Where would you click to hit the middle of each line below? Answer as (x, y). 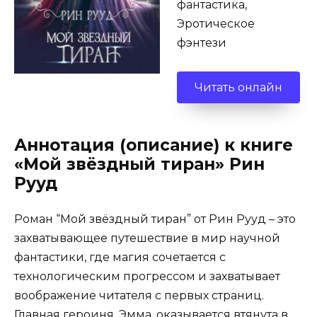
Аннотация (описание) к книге (154, 145)
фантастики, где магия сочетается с (120, 258)
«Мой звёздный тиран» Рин (139, 165)
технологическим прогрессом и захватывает (147, 277)
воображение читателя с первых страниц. (139, 296)
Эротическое (216, 24)
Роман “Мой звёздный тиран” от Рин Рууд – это (155, 219)
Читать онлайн (238, 87)
